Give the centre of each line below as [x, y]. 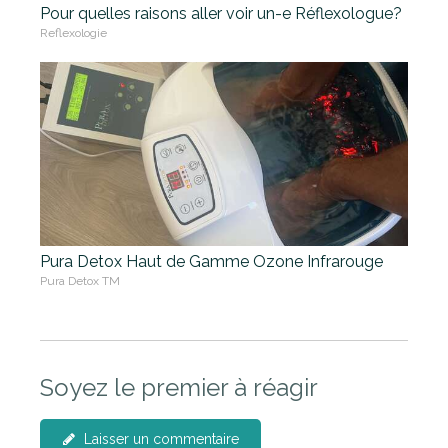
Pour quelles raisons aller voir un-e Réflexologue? [221, 13]
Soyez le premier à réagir [179, 387]
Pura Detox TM [80, 280]
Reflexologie [73, 32]
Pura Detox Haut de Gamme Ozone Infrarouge [211, 261]
